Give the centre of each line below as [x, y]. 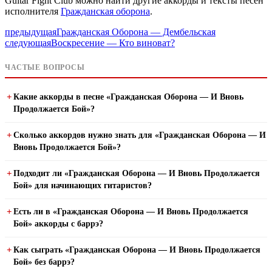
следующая [28, 42]
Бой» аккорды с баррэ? [58, 223]
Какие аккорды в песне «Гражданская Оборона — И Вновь [128, 97]
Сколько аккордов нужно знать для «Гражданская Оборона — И [140, 135]
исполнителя [33, 11]
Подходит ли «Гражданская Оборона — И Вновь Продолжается [137, 173]
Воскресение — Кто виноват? [113, 42]
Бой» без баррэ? [44, 262]
